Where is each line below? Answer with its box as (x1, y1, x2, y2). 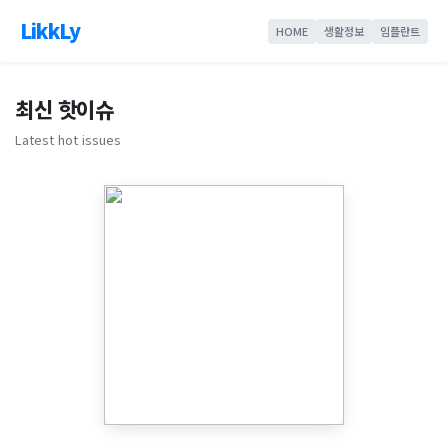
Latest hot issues (15, 130, 121, 149)
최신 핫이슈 (15, 94, 113, 124)
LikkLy (20, 16, 81, 45)
